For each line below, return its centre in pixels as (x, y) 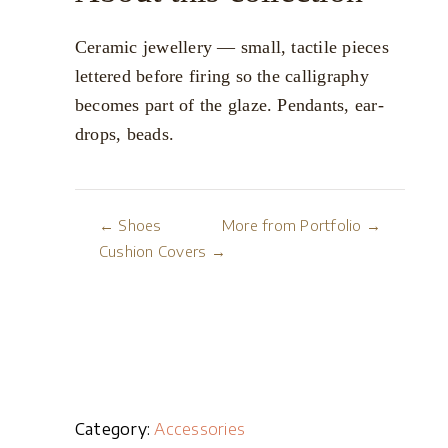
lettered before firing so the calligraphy (222, 76)
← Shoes (130, 225)
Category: (113, 429)
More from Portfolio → (301, 225)
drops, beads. (125, 134)
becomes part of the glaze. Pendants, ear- (229, 105)
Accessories (200, 429)
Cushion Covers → (162, 251)
